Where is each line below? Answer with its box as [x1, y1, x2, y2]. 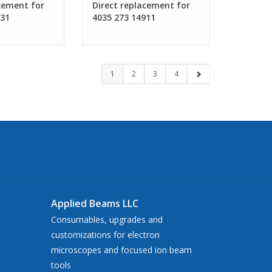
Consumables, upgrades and [50, 213, 163, 225]
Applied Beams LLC [50, 196, 138, 210]
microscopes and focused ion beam [50, 243, 192, 256]
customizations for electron [50, 228, 160, 240]
